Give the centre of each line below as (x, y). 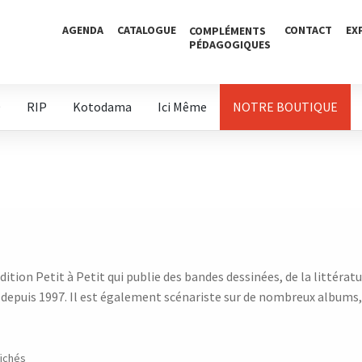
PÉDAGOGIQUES (230, 44)
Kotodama (103, 107)
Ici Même (183, 107)
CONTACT (309, 30)
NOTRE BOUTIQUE (286, 107)
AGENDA (82, 30)
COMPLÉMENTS (228, 31)
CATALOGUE (146, 30)
